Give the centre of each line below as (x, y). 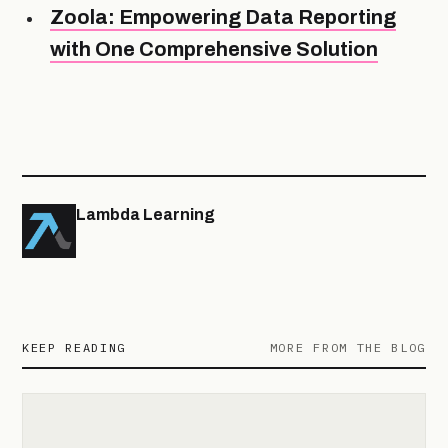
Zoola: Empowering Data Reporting (223, 16)
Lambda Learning (145, 215)
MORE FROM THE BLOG (347, 348)
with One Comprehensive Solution (214, 48)
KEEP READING (74, 348)
